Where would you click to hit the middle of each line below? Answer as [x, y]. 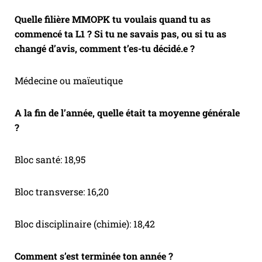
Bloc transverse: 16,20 [62, 192]
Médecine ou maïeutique [69, 81]
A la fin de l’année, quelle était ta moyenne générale [127, 113]
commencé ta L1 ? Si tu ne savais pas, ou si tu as [120, 34]
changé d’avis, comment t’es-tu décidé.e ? [106, 49]
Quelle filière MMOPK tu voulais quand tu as [113, 19]
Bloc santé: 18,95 [50, 160]
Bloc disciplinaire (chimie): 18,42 [85, 224]
